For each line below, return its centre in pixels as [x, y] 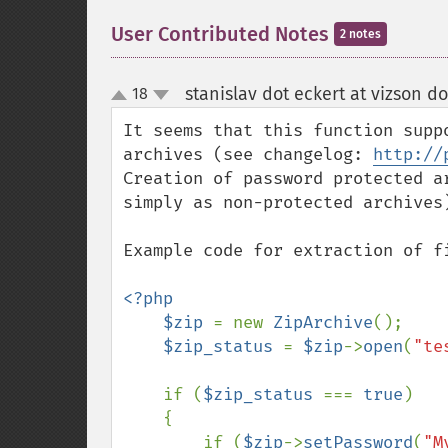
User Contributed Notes [222, 34]
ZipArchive [323, 322]
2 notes [360, 34]
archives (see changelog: [248, 154]
